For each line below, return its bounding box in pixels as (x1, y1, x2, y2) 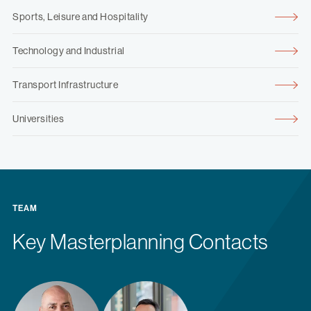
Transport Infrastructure (12, 79, 118, 91)
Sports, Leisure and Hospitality (12, 11, 149, 23)
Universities (12, 113, 64, 125)
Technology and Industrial (12, 45, 125, 57)
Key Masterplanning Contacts (12, 230, 269, 254)
